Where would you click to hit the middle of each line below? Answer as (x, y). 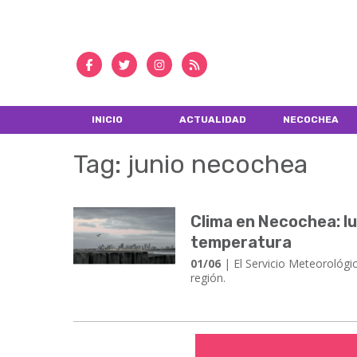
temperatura (241, 243)
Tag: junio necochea (190, 165)
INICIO (107, 119)
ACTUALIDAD (213, 119)
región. (208, 278)
